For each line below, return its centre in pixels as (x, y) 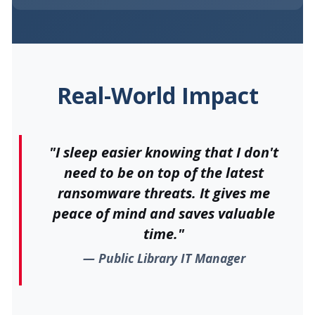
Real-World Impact (157, 95)
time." (164, 233)
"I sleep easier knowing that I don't (164, 152)
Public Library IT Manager (172, 258)
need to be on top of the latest (164, 172)
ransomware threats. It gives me (164, 193)
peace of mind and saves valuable (164, 213)
